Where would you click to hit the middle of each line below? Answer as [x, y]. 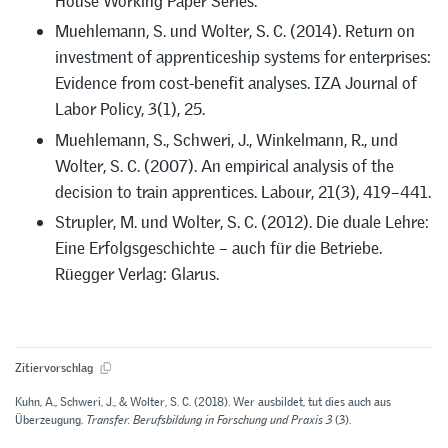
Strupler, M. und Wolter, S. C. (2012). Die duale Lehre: [242, 222]
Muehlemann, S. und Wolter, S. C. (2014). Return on [235, 31]
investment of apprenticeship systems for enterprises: [243, 57]
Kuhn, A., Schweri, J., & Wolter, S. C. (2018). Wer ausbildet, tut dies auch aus [203, 401]
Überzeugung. [50, 419]
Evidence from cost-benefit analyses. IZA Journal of [236, 83]
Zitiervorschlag [55, 368]
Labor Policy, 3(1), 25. [130, 109]
